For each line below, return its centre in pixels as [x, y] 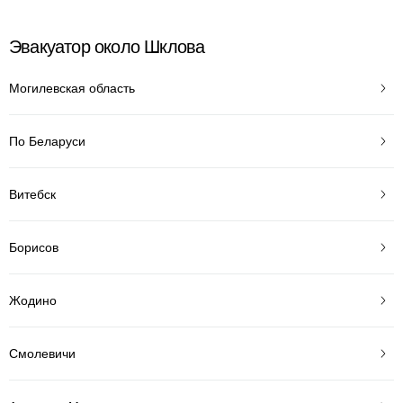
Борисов [34, 247]
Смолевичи [42, 353]
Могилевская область [72, 88]
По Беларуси [47, 141]
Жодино [33, 300]
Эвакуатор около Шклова [107, 47]
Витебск [32, 194]
